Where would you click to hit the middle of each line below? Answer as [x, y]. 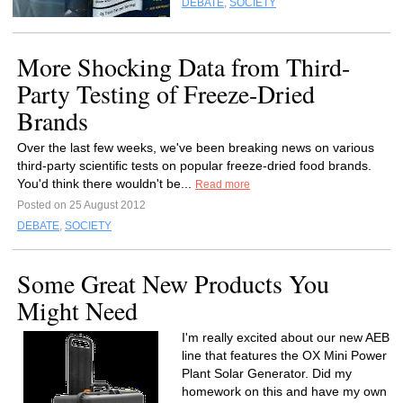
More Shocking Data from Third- [184, 67]
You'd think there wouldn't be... [106, 184]
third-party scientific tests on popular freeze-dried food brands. [194, 166]
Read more [223, 184]
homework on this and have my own [284, 391]
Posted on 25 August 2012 [81, 205]
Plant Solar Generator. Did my [267, 373]
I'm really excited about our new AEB [286, 337]
